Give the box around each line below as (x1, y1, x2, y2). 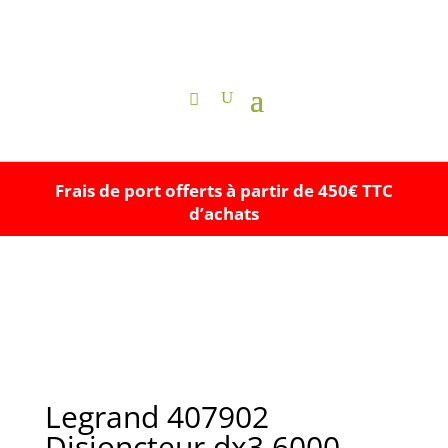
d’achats (188, 202, 259, 225)
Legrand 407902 (44, 396, 269, 437)
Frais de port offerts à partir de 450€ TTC (54, 179, 393, 202)
